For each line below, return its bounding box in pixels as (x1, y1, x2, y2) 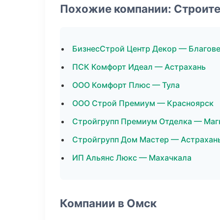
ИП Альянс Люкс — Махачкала (72, 153, 192, 163)
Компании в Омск (60, 196, 157, 210)
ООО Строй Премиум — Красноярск (72, 98, 214, 108)
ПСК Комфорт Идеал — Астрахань (72, 62, 206, 72)
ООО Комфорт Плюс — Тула (72, 80, 180, 90)
